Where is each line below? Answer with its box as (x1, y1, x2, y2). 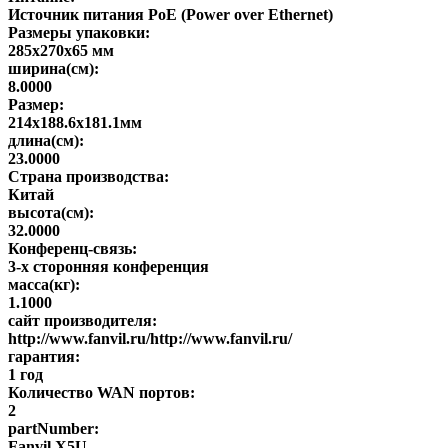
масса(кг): (8, 275, 80, 293)
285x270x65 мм (8, 41, 114, 59)
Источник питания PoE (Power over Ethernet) (8, 5, 333, 23)
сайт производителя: (8, 311, 157, 329)
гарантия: (8, 347, 80, 365)
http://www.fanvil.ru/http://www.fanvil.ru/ (8, 329, 292, 347)
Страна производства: (8, 167, 169, 185)
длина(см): (8, 131, 84, 149)
